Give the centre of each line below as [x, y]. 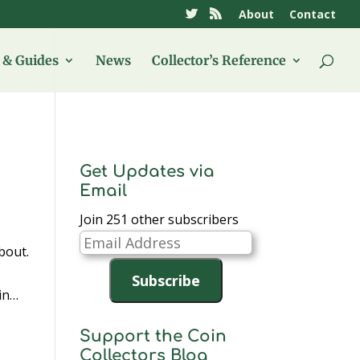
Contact [313, 14]
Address [102, 262]
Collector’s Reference [219, 60]
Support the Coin [153, 336]
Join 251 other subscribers [159, 219]
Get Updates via [147, 172]
